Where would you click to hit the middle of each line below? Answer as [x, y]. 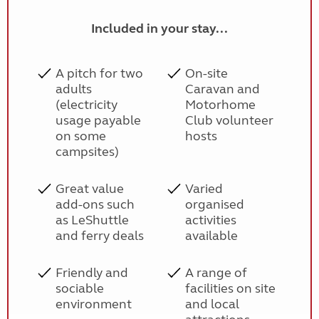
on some [80, 136]
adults [73, 89]
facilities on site [231, 288]
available [212, 236]
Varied [204, 189]
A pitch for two [99, 73]
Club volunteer [230, 120]
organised [215, 204]
